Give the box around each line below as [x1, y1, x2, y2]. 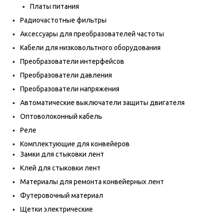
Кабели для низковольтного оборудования [20, 44, 161, 52]
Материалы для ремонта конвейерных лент [20, 178, 164, 186]
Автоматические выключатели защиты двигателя [20, 99, 185, 107]
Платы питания [30, 2, 79, 10]
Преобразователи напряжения [20, 85, 119, 93]
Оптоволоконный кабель [20, 112, 102, 120]
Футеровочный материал [20, 192, 103, 199]
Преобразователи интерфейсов [20, 57, 124, 65]
